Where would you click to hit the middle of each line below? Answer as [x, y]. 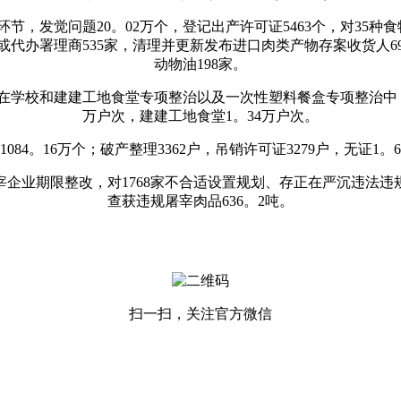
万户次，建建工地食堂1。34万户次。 [200, 115]
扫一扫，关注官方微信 [200, 313]
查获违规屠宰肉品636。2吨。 [200, 200]
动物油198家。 [200, 64]
